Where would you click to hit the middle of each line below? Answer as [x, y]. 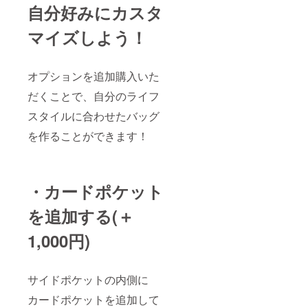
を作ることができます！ [88, 135]
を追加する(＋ [81, 216]
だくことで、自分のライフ [93, 96]
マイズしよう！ [87, 37]
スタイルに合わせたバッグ [93, 115]
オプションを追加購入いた [93, 76]
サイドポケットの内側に [88, 279]
